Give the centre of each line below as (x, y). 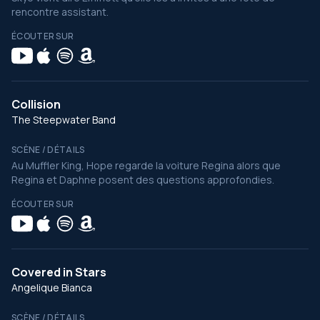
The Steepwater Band (64, 120)
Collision (36, 104)
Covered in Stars (59, 272)
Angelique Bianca (52, 287)
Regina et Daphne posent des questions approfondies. (143, 180)
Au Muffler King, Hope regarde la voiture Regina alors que (146, 165)
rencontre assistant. (61, 12)
